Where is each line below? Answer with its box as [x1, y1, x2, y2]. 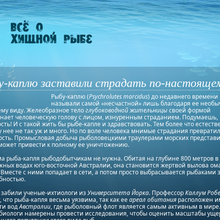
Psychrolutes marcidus [88, 92, 148, 101]
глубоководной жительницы [85, 106, 167, 114]
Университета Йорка [87, 189, 149, 197]
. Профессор [148, 189, 185, 197]
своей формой [167, 106, 211, 114]
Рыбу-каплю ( [51, 92, 89, 101]
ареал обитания [129, 195, 176, 204]
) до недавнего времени [147, 92, 218, 101]
